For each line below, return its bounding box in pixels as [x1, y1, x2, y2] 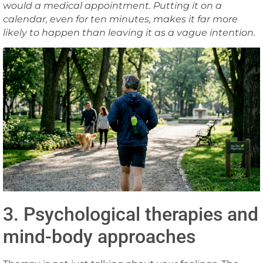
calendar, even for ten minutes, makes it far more [3, 14, 238, 25]
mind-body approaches [3, 225, 195, 248]
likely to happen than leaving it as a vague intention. [3, 27, 255, 39]
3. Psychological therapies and [3, 203, 258, 226]
